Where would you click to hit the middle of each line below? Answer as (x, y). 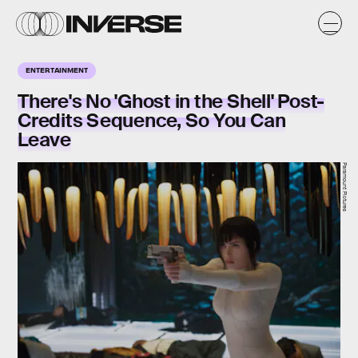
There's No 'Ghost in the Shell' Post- (171, 101)
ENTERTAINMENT (57, 70)
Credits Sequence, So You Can (152, 120)
